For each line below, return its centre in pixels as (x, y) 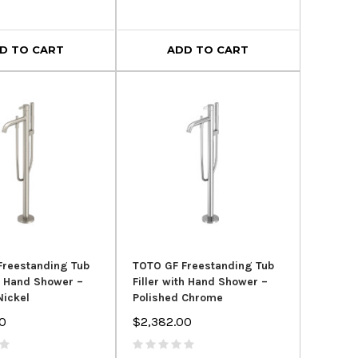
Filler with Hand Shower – (200, 281)
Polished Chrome (177, 297)
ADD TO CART (208, 50)
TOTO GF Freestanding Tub (203, 265)
